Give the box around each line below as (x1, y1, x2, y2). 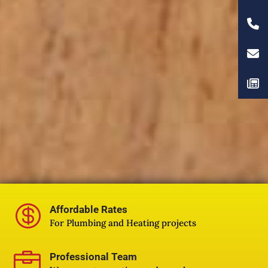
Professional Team (49, 250, 137, 263)
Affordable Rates (49, 203, 127, 215)
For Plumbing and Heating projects (49, 217, 196, 229)
